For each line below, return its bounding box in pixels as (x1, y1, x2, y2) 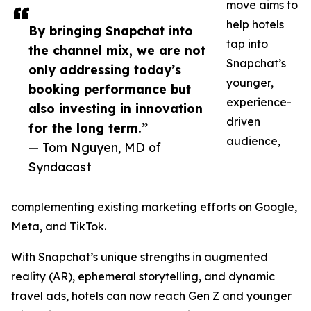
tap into (226, 37, 268, 51)
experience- (226, 95, 292, 110)
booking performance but (28, 81, 191, 97)
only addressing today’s (28, 62, 181, 78)
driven (226, 115, 260, 129)
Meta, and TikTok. (11, 219, 106, 234)
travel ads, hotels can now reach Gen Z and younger (11, 289, 292, 303)
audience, (226, 134, 280, 149)
